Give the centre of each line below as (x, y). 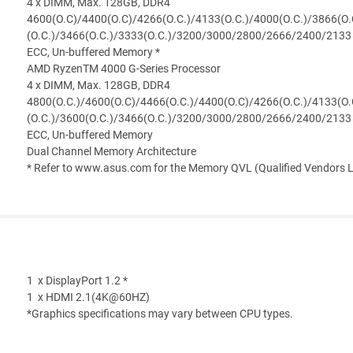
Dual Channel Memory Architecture (111, 152)
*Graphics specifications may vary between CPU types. (160, 314)
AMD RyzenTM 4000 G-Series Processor (124, 69)
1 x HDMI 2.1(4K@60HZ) (88, 298)
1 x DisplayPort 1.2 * (77, 281)
